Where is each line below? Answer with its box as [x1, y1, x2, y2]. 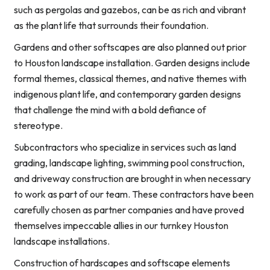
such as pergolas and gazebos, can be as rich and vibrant [14, 4, 246, 16]
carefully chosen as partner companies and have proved [14, 204, 244, 216]
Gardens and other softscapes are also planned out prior [14, 41, 246, 54]
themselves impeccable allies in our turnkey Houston [14, 219, 228, 232]
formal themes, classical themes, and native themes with [14, 72, 246, 85]
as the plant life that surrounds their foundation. [14, 19, 209, 32]
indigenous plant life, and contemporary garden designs [14, 88, 241, 101]
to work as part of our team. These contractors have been [14, 188, 254, 201]
